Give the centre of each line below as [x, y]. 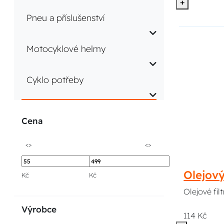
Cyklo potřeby [55, 80]
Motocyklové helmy [66, 49]
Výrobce [39, 209]
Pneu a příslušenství [66, 18]
